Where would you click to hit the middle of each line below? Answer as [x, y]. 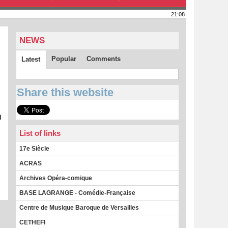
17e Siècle [34, 148]
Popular [64, 59]
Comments [104, 59]
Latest [31, 60]
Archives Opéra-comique [56, 178]
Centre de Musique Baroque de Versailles [79, 207]
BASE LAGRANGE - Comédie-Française [77, 193]
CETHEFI [32, 222]
